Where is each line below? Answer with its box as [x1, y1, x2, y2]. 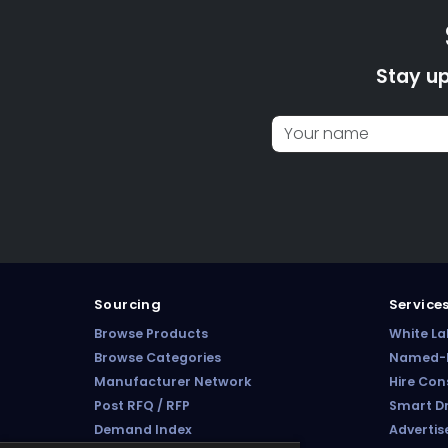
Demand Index [94, 421, 192, 438]
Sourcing [94, 295, 162, 314]
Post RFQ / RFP [94, 397, 190, 414]
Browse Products [94, 325, 208, 342]
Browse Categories [94, 349, 221, 366]
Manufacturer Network [94, 373, 251, 390]
